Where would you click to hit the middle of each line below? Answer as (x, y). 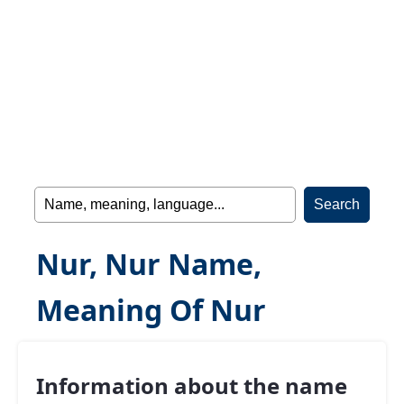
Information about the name (192, 386)
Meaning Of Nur (151, 310)
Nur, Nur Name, (149, 264)
